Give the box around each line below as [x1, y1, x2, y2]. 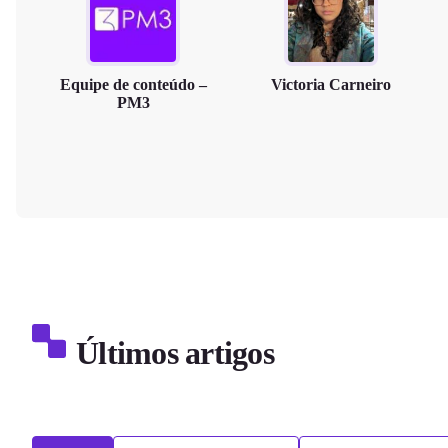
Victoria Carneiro [271, 76, 392, 93]
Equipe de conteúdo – [59, 76, 207, 93]
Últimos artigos [76, 334, 274, 371]
